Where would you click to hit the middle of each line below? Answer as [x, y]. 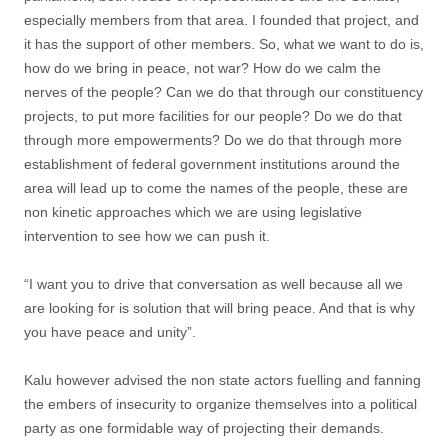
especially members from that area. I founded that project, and [221, 20]
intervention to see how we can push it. [147, 236]
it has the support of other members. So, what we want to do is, [224, 44]
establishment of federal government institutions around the [212, 164]
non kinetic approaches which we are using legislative [193, 212]
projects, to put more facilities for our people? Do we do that [213, 116]
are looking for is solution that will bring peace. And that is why [219, 308]
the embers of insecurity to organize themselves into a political [220, 404]
